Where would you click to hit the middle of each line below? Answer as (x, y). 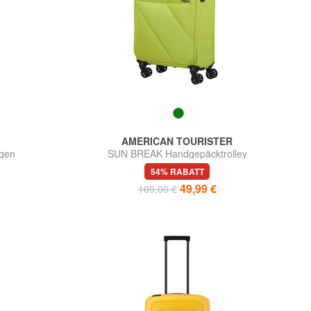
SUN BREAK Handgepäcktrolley (177, 154)
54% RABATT (177, 172)
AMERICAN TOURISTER (177, 141)
